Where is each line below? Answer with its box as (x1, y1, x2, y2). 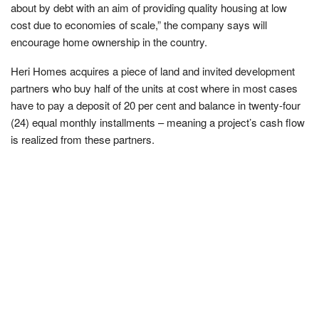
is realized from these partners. (11, 131, 155, 147)
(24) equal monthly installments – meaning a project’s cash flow (11, 114, 305, 130)
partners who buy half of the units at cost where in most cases (11, 80, 298, 95)
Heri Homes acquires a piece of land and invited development (11, 63, 295, 78)
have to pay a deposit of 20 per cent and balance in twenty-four (11, 97, 300, 113)
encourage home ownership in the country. (11, 33, 207, 49)
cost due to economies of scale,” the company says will (11, 16, 267, 32)
